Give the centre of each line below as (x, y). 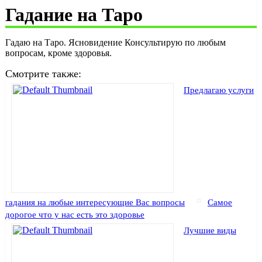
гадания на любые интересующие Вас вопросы (95, 202)
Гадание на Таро (74, 15)
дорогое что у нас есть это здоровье (75, 215)
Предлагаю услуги (219, 90)
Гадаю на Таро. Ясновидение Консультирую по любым (116, 43)
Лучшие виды (210, 230)
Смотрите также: (43, 74)
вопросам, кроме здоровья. (58, 53)
